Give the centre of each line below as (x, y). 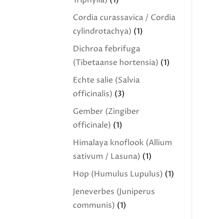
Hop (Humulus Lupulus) (118, 174)
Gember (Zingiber (106, 111)
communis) (94, 205)
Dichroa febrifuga (107, 49)
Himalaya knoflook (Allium (123, 143)
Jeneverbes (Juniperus (114, 192)
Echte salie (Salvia (107, 80)
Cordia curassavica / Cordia (124, 18)
